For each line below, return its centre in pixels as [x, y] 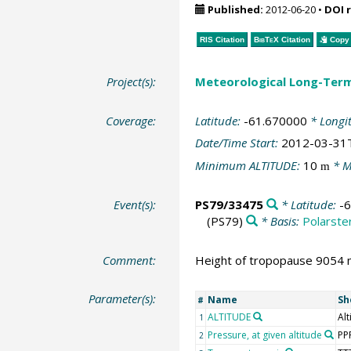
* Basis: [280, 221]
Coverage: [131, 120]
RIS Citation [222, 39]
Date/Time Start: [238, 143]
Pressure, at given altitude [264, 335]
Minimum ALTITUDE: [249, 165]
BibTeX [266, 39]
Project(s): [132, 81]
